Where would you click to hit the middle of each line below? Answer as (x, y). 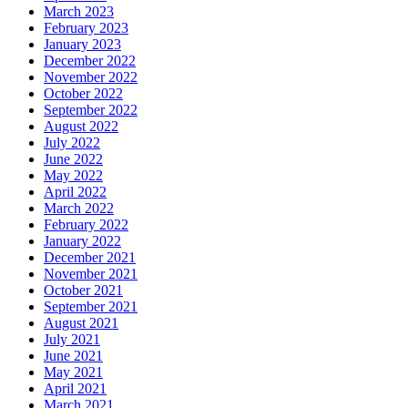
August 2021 (81, 323)
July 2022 (72, 143)
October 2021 (83, 291)
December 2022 (90, 61)
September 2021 (91, 307)
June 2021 (73, 356)
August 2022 (81, 127)
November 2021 (91, 274)
